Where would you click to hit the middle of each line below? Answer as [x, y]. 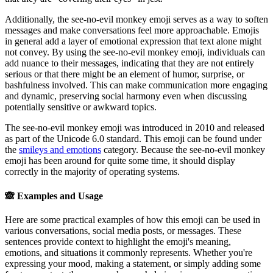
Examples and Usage [59, 196]
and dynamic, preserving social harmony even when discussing [126, 96]
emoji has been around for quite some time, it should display [120, 161]
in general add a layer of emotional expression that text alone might [133, 41]
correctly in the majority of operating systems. [92, 172]
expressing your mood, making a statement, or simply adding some [133, 263]
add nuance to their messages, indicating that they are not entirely [129, 63]
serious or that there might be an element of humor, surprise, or [125, 74]
